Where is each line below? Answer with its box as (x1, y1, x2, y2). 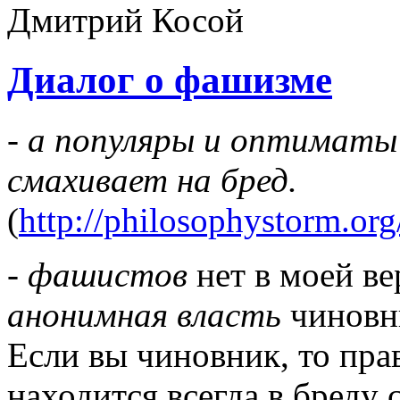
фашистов (28, 254, 187, 294)
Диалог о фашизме (7, 59, 332, 102)
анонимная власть (7, 295, 281, 334)
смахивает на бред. (7, 160, 297, 199)
